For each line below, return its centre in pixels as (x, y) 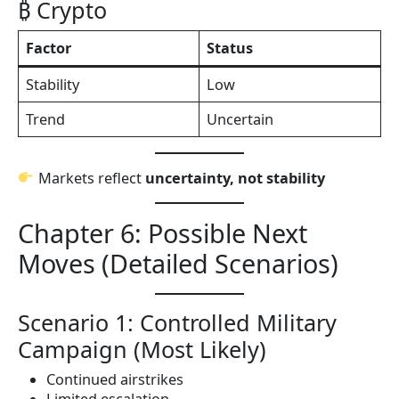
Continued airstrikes (115, 379)
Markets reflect (90, 178)
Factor (49, 49)
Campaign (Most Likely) (142, 349)
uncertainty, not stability (235, 178)
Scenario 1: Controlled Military (177, 322)
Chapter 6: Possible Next (163, 232)
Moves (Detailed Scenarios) (178, 263)
